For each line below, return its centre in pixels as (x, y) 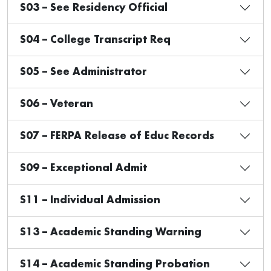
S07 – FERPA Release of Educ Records (117, 136)
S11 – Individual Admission (90, 200)
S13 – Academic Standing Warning (111, 232)
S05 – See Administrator (83, 72)
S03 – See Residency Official (94, 8)
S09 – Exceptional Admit (83, 168)
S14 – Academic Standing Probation (115, 264)
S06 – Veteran (57, 104)
